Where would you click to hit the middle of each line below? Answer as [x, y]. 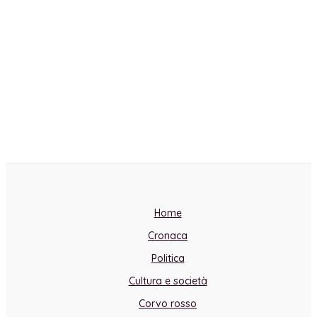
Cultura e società [168, 281]
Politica [168, 258]
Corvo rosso [168, 304]
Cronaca [168, 236]
